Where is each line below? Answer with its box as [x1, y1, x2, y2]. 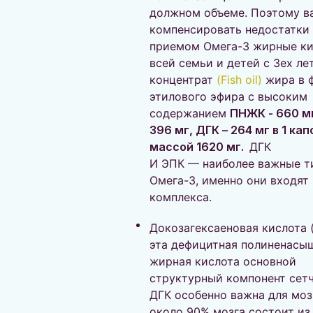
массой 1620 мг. [150, 140, 249, 154]
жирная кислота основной [150, 254, 296, 268]
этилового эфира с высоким [150, 89, 307, 103]
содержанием [150, 106, 230, 120]
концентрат [150, 73, 217, 87]
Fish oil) [221, 73, 262, 87]
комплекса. [150, 190, 212, 204]
